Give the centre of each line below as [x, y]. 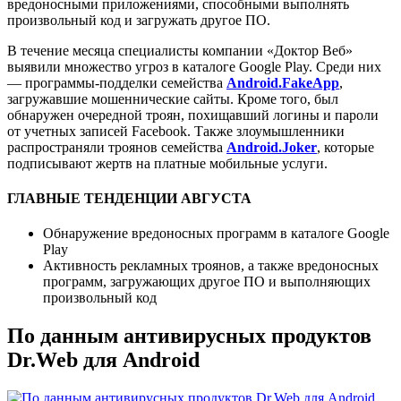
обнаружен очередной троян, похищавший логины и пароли [193, 115]
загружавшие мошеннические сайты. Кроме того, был [173, 98]
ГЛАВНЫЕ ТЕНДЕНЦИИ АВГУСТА [129, 199]
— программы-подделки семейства [117, 82]
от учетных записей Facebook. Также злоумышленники [176, 131]
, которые [346, 147]
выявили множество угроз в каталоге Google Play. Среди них [194, 66]
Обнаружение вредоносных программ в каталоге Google [216, 234]
